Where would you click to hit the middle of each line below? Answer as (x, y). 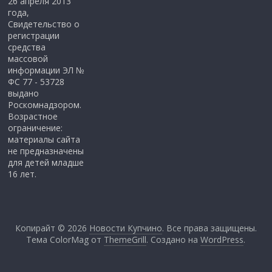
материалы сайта (44, 139)
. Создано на (174, 240)
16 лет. (22, 174)
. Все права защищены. (209, 228)
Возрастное (33, 116)
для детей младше (46, 162)
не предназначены (46, 151)
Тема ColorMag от (65, 240)
